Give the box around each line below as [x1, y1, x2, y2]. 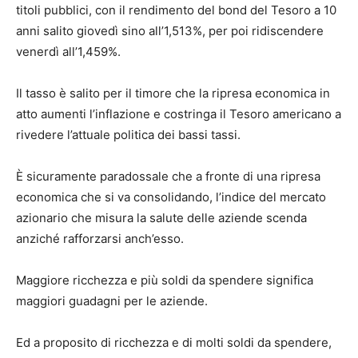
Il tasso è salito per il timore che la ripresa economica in [16, 86, 330, 101]
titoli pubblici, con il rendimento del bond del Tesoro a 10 [16, 2, 336, 18]
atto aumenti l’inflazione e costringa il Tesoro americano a [16, 106, 341, 122]
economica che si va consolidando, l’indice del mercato [16, 189, 326, 205]
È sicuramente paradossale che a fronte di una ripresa [16, 169, 320, 185]
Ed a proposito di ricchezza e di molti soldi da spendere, [16, 335, 332, 351]
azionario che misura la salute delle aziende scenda [16, 210, 307, 226]
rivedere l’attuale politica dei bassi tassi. [16, 127, 241, 143]
